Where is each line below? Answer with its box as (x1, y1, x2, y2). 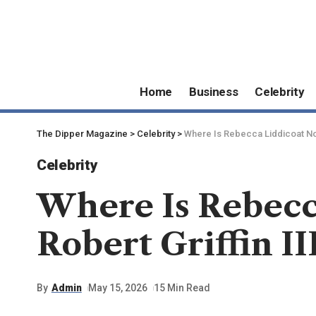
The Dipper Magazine (37, 128, 128, 139)
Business (189, 85, 238, 99)
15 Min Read (154, 282, 211, 294)
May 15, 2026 (88, 282, 148, 294)
